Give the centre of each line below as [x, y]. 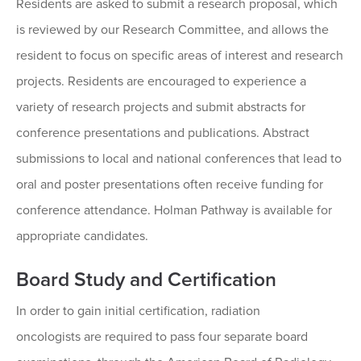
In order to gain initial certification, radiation [138, 311]
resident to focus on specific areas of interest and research [180, 56]
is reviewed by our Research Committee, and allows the [172, 30]
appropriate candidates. [82, 237]
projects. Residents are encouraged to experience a [161, 82]
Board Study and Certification [146, 280]
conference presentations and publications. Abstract [163, 133]
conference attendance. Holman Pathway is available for [174, 211]
